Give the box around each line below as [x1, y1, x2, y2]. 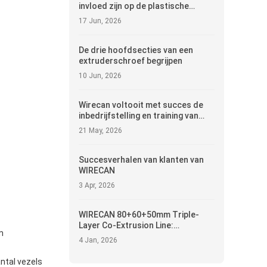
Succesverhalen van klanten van [79, 155, 204, 164]
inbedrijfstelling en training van [79, 111, 198, 120]
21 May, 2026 [79, 126, 122, 135]
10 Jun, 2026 [79, 72, 122, 80]
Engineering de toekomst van [79, 231, 192, 241]
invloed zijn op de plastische [79, 1, 189, 11]
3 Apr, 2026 [79, 181, 115, 190]
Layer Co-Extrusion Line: [79, 221, 173, 230]
